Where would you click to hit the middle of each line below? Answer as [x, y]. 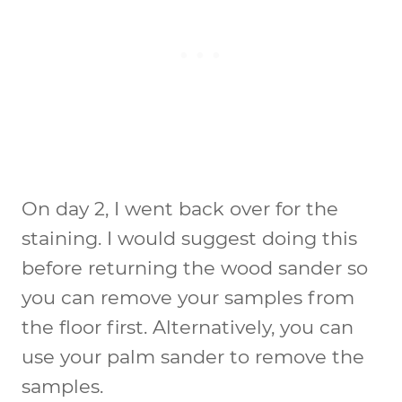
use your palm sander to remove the [193, 356]
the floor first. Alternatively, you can [188, 327]
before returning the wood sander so [195, 267]
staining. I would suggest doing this [189, 238]
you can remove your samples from [188, 297]
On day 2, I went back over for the [180, 208]
